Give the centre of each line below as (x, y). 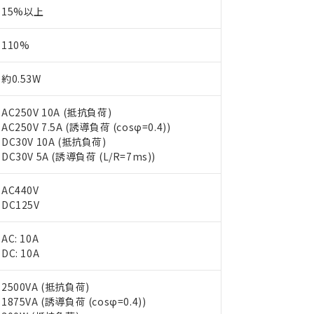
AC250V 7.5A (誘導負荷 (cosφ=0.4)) (86, 127)
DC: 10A (21, 253)
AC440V (20, 190)
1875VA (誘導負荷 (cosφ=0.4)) (74, 301)
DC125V (21, 205)
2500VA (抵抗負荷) (46, 287)
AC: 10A (20, 238)
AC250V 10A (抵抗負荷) (57, 112)
